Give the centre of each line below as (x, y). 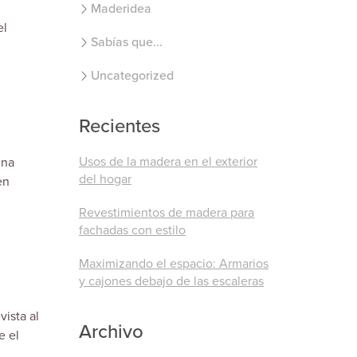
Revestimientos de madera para (167, 213)
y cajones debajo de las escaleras (171, 281)
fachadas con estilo (132, 230)
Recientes (120, 126)
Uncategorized (132, 76)
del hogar (105, 179)
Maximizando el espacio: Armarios (174, 264)
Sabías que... (127, 42)
